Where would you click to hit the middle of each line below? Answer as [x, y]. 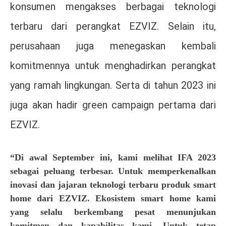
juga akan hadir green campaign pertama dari [113, 105]
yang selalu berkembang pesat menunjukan [113, 212]
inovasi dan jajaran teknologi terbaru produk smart [113, 185]
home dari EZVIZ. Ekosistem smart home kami [113, 199]
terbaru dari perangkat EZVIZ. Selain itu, [113, 26]
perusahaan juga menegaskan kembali [113, 46]
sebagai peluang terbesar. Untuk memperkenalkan [113, 171]
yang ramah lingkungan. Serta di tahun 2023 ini [113, 86]
